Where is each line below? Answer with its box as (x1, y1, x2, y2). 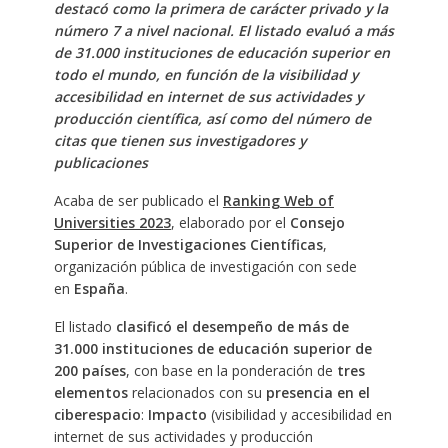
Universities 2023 (53, 212, 171, 232)
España (73, 278, 125, 298)
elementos (53, 382, 128, 402)
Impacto (147, 404, 207, 424)
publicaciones (53, 152, 148, 172)
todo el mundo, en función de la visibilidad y (53, 64, 358, 84)
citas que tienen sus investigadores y (53, 130, 306, 150)
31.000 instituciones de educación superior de (53, 338, 372, 358)
